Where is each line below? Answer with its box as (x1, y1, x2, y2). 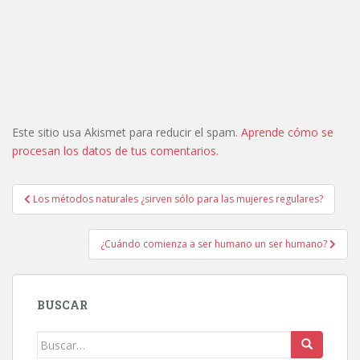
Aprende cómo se (241, 125, 333, 141)
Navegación (11, 181, 127, 207)
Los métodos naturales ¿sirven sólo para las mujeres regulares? (33, 192, 323, 207)
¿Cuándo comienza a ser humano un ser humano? (100, 237, 329, 252)
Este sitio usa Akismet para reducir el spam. (12, 125, 241, 141)
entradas (11, 223, 96, 249)
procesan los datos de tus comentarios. (12, 143, 219, 159)
